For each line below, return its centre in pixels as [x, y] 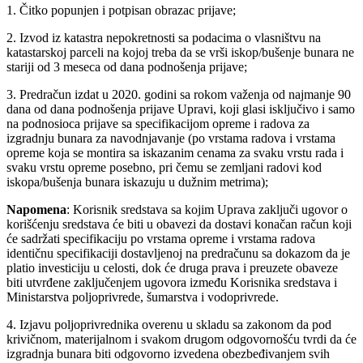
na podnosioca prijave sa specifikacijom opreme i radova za [158, 123]
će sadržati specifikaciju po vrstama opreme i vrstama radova [161, 238]
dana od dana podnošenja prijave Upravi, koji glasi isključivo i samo [181, 109]
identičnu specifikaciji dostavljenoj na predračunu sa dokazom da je [178, 253]
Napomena [36, 209]
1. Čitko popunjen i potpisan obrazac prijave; [121, 10]
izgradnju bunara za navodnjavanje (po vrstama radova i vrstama [171, 138]
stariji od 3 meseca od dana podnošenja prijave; [127, 66]
